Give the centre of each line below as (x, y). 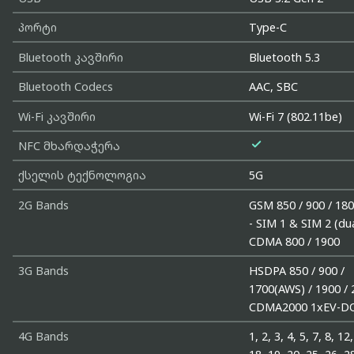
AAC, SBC (274, 87)
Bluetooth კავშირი (70, 57)
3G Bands (43, 271)
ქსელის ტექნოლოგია (82, 175)
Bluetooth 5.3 (285, 57)
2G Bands (43, 205)
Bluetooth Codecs (65, 87)
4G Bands (43, 337)
